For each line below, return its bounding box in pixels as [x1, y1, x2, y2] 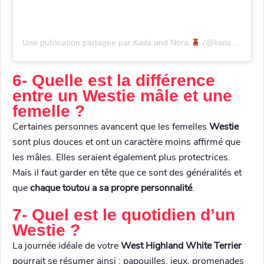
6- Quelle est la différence [12, 71, 215, 90]
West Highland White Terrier [121, 239, 242, 253]
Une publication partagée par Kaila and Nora [22, 38, 191, 48]
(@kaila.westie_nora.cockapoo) [200, 38, 233, 48]
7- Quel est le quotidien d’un [12, 206, 235, 225]
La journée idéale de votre [12, 239, 121, 253]
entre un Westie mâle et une [12, 87, 232, 105]
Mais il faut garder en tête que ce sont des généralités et [12, 166, 242, 180]
